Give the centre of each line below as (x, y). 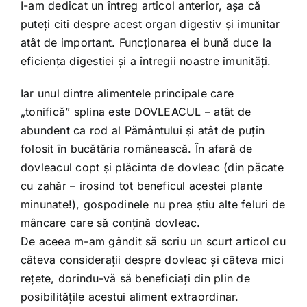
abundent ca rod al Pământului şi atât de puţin (143, 130)
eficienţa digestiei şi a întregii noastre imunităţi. (146, 61)
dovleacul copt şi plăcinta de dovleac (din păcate (152, 167)
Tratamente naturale (153, 51)
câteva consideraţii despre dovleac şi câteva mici (152, 260)
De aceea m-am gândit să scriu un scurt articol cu (153, 241)
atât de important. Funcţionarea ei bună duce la (146, 42)
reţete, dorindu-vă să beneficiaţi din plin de (135, 278)
